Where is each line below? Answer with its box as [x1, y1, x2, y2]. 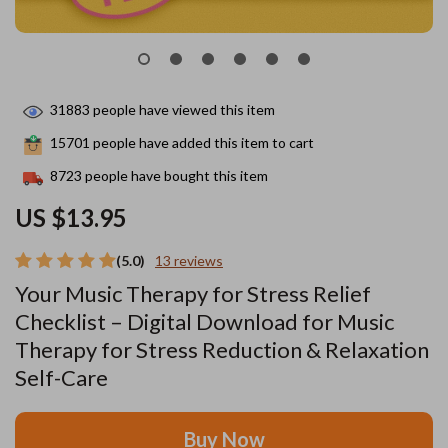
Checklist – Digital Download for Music [15, 308, 394, 335]
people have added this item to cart [90, 134, 314, 152]
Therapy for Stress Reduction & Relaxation [15, 336, 429, 363]
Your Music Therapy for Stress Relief [15, 280, 371, 307]
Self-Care [15, 364, 108, 391]
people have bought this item [82, 167, 268, 185]
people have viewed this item [90, 101, 275, 119]
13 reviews [155, 252, 223, 269]
